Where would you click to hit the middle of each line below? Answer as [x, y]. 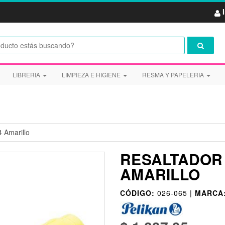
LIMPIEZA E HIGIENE [92, 75]
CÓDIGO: [137, 193]
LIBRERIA [27, 75]
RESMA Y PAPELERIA [174, 75]
